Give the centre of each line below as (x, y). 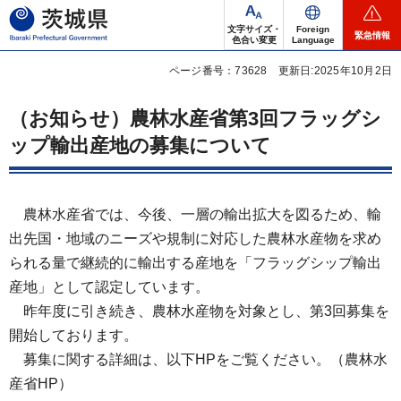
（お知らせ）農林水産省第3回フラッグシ (195, 119)
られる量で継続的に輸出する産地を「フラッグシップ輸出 (195, 263)
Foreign (313, 29)
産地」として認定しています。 (109, 287)
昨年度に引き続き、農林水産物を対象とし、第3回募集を (199, 311)
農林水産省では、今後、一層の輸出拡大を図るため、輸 (195, 214)
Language (313, 40)
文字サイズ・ (254, 29)
